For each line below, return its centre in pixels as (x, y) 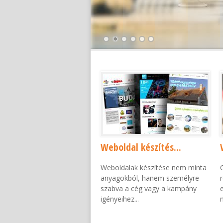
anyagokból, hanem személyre (150, 178)
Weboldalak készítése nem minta (154, 167)
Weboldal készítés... (141, 147)
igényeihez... (120, 199)
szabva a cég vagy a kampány (149, 188)
